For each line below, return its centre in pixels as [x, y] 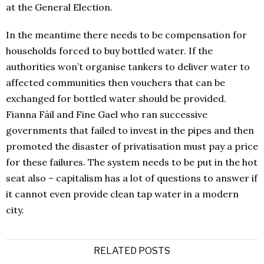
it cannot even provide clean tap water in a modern [122, 194]
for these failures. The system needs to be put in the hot [132, 162]
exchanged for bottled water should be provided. [116, 99]
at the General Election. [60, 7]
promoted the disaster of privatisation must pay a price [132, 146]
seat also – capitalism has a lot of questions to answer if [132, 178]
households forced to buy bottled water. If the [109, 51]
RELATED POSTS [132, 251]
